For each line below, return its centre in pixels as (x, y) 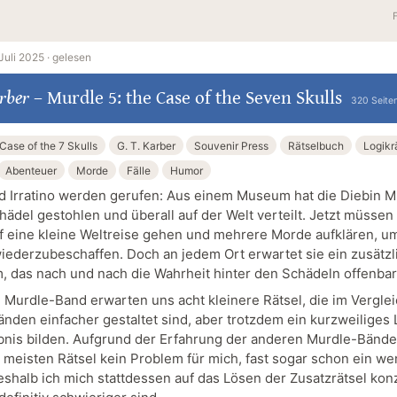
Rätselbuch (316, 145)
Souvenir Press (232, 145)
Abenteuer (31, 170)
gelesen (72, 58)
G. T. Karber (146, 145)
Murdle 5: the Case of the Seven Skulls (194, 99)
